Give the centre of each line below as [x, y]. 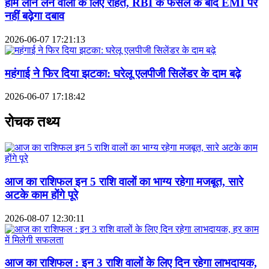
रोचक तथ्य [32, 122]
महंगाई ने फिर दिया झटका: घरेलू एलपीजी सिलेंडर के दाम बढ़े [123, 73]
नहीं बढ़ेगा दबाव [35, 16]
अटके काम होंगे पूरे [41, 195]
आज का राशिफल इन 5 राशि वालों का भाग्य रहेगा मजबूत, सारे [124, 181]
